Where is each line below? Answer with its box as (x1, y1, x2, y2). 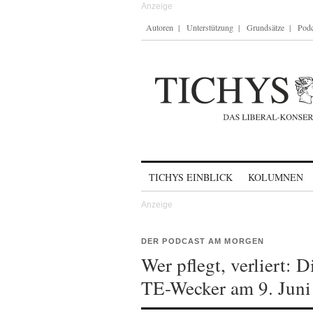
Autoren (146, 22, 173, 33)
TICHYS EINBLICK (149, 170, 233, 184)
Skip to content (141, 165, 214, 177)
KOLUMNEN (248, 170, 303, 184)
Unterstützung (187, 22, 233, 33)
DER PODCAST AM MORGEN (141, 237, 265, 245)
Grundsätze (247, 22, 284, 33)
